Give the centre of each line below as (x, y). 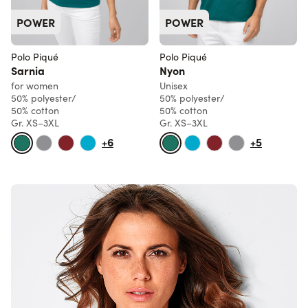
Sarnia (28, 70)
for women (35, 86)
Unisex (174, 86)
